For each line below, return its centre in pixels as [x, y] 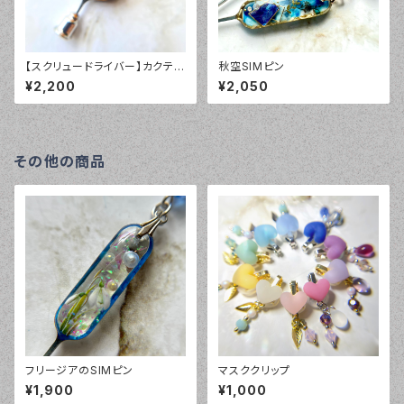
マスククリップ [254, 370]
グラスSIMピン [63, 80]
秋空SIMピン [252, 66]
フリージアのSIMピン [79, 370]
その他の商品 [60, 161]
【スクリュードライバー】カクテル [105, 66]
